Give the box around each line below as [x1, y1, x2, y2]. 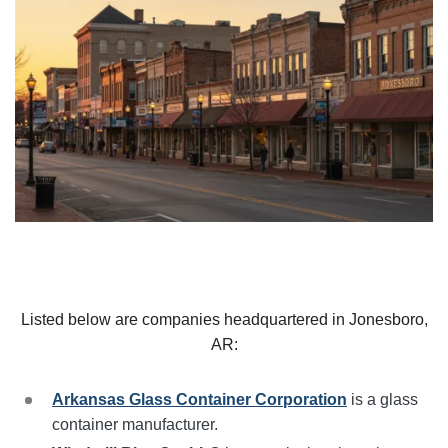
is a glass [347, 391, 418, 409]
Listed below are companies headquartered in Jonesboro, [20, 311, 428, 329]
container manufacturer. [52, 416, 218, 434]
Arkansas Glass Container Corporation [52, 391, 347, 409]
